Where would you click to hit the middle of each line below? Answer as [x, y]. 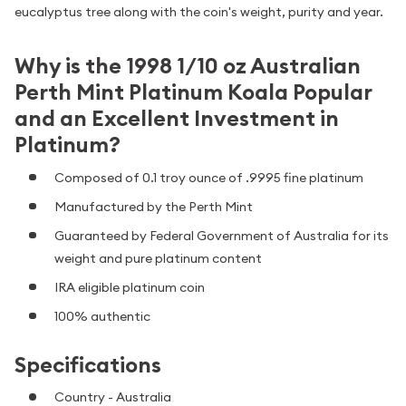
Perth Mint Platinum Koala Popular [193, 92]
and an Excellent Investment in [177, 119]
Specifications [88, 364]
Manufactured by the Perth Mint [154, 206]
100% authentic [102, 316]
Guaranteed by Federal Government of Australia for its [222, 235]
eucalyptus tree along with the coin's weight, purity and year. [199, 12]
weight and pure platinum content [158, 258]
